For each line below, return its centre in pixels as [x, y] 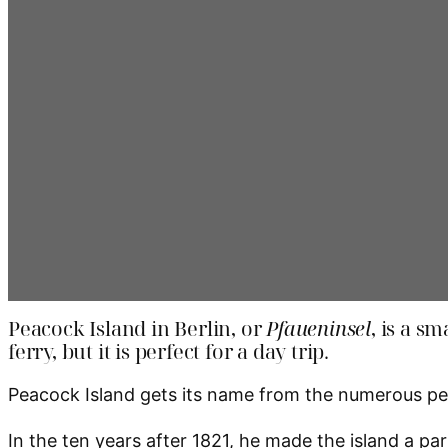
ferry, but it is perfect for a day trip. [168, 352]
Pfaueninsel [319, 329]
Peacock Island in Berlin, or [137, 329]
